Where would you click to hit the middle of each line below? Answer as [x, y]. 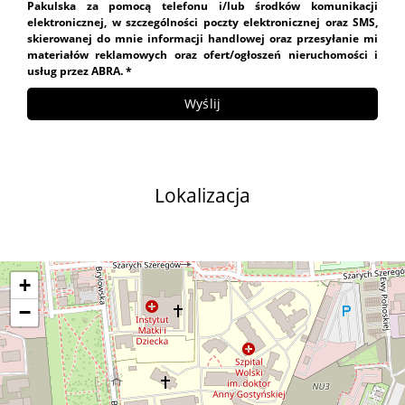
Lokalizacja [202, 195]
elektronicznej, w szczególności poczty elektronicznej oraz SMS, [202, 22]
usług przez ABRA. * [80, 71]
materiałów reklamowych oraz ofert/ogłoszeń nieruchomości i [202, 55]
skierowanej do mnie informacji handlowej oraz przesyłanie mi [202, 38]
